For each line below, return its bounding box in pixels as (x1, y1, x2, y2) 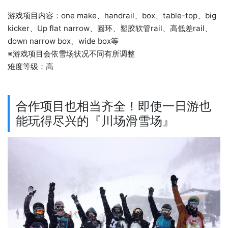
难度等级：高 (8, 62, 53, 72)
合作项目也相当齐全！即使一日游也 (16, 98, 212, 114)
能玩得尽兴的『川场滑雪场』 (16, 113, 175, 129)
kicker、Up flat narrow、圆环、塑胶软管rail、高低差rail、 (8, 23, 212, 34)
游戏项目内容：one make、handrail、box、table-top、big (8, 11, 216, 21)
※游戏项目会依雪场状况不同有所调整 (8, 49, 135, 59)
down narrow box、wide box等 (8, 36, 119, 46)
